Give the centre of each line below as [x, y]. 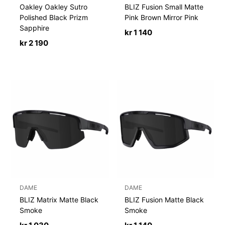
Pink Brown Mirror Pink [162, 18]
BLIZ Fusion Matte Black [164, 199]
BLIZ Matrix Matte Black [59, 199]
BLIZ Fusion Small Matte [164, 7]
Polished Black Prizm [54, 18]
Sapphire [35, 28]
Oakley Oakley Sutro [54, 7]
